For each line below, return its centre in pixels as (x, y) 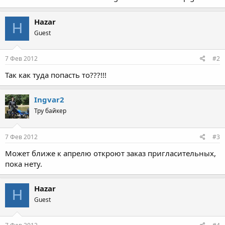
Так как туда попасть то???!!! (56, 75)
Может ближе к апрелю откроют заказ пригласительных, (110, 153)
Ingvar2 (49, 99)
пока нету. (24, 163)
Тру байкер (50, 111)
